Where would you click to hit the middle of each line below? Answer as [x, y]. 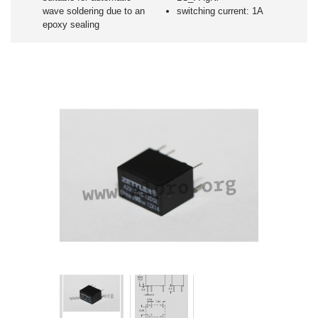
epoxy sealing [71, 24]
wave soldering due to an [94, 11]
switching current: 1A [220, 11]
